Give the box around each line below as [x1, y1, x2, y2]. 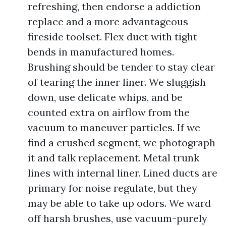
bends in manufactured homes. [28, 45, 174, 58]
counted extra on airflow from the [28, 106, 190, 119]
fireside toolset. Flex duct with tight [28, 30, 197, 43]
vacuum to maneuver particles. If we [28, 121, 200, 134]
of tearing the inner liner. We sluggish [28, 76, 206, 88]
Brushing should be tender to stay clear [28, 61, 215, 73]
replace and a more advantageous [28, 15, 188, 28]
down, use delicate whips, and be [28, 91, 183, 103]
